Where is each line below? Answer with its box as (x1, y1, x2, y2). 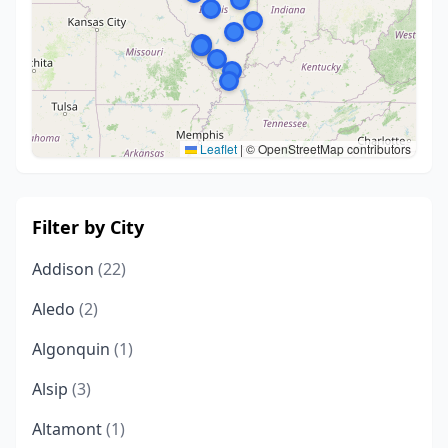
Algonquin (32, 338, 114, 360)
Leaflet (197, 140, 237, 157)
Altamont (32, 418, 106, 440)
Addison (32, 258, 98, 280)
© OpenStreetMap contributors (243, 140, 411, 157)
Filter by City (32, 215, 144, 239)
